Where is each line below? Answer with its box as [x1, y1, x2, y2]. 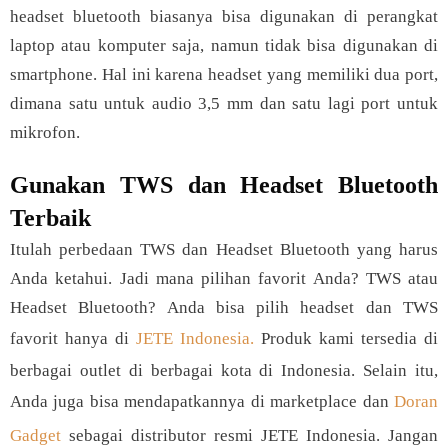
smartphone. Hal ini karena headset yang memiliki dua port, [10, 65, 438, 84]
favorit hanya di [10, 329, 136, 348]
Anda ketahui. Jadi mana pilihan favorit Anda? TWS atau [10, 269, 438, 288]
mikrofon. [10, 123, 84, 142]
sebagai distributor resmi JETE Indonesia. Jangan [61, 426, 438, 445]
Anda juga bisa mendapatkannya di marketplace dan [10, 392, 394, 411]
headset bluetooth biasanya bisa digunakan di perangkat [10, 7, 438, 26]
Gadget [10, 426, 61, 445]
